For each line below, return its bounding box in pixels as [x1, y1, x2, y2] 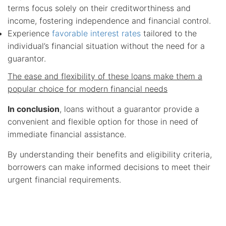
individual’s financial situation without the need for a [8, 41, 205, 51]
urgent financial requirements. [8, 175, 121, 185]
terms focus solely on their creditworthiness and [8, 3, 191, 14]
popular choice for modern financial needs [8, 84, 167, 94]
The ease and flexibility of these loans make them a [8, 71, 202, 82]
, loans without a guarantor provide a [60, 104, 199, 115]
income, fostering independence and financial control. [8, 16, 211, 26]
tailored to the [141, 28, 197, 39]
